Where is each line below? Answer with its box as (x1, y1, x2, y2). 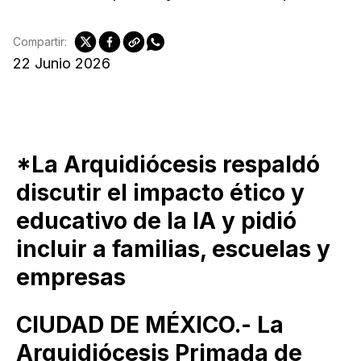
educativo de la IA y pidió (16, 206, 297, 234)
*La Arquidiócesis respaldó (16, 150, 320, 178)
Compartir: (13, 35, 67, 49)
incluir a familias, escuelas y (16, 234, 330, 263)
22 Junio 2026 (13, 54, 110, 72)
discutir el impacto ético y (16, 178, 305, 206)
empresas (16, 263, 126, 291)
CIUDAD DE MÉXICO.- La (16, 310, 284, 338)
